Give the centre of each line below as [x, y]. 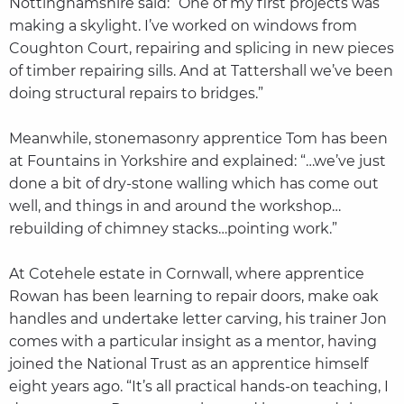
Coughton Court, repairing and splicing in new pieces [201, 49]
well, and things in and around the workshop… [174, 207]
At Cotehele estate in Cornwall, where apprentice [186, 274]
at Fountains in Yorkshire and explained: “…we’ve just [197, 161]
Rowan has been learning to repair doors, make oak [193, 297]
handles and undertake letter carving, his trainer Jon [197, 319]
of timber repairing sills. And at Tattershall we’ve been [201, 71]
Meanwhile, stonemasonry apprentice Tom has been [198, 139]
